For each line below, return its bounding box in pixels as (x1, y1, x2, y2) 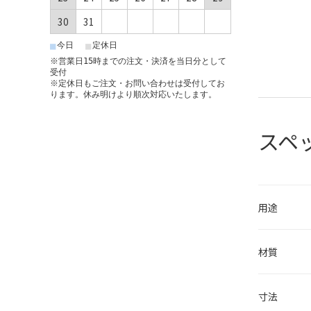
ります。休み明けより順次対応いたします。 (50, 89, 217, 99)
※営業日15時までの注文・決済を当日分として (50, 56, 226, 66)
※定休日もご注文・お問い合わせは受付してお (50, 78, 225, 88)
